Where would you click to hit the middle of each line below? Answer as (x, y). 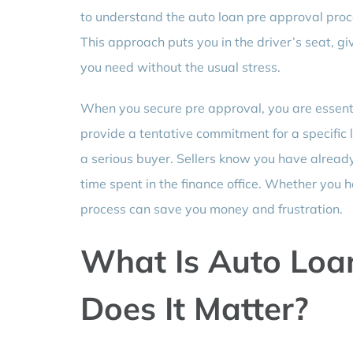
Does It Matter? (194, 308)
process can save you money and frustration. (211, 208)
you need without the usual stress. (180, 67)
